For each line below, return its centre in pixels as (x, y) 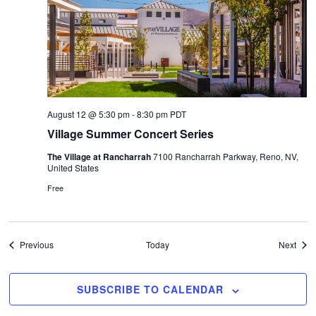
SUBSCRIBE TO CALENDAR (150, 290)
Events (66, 244)
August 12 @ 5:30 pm (89, 114)
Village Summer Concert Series (131, 134)
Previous (37, 245)
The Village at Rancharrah (101, 157)
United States (73, 168)
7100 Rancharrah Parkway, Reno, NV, (226, 157)
